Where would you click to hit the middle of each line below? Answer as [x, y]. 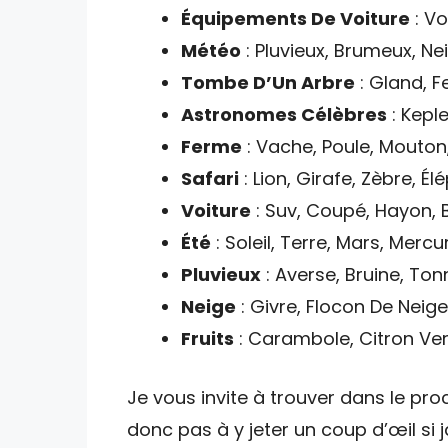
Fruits [207, 338]
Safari [210, 178]
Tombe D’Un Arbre [268, 82]
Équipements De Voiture [295, 18]
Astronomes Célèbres [284, 114]
